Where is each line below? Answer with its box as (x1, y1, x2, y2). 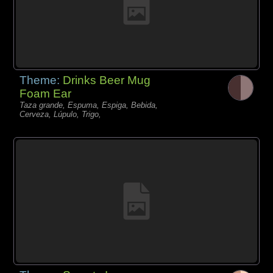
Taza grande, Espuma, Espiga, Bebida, (19, 100, 158, 110)
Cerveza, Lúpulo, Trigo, (19, 109, 102, 119)
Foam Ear (19, 87, 72, 100)
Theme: (19, 73, 63, 87)
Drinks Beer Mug (63, 73, 151, 87)
